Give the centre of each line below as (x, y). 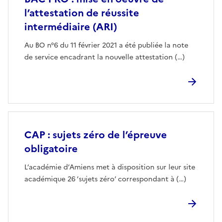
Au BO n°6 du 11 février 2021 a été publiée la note (106, 45)
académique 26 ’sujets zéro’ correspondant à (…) (105, 179)
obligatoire (51, 149)
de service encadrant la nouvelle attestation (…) (105, 57)
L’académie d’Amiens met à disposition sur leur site (110, 167)
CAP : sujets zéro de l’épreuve (96, 135)
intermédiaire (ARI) (71, 27)
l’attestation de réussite (82, 13)
